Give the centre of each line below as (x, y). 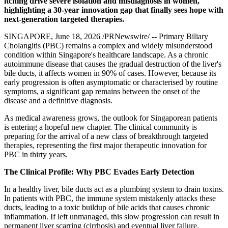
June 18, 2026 (78, 37)
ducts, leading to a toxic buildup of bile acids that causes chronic (107, 208)
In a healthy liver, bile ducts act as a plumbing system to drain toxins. (114, 189)
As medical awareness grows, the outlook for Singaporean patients (111, 118)
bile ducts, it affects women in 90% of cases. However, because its (110, 73)
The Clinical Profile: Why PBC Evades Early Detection (99, 172)
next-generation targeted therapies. (64, 19)
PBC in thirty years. (36, 155)
